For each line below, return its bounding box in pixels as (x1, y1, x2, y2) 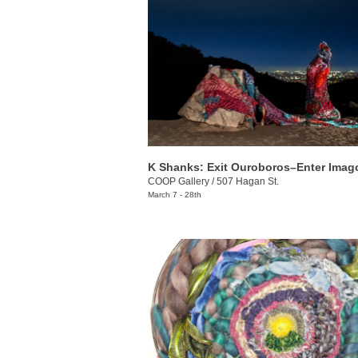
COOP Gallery (148, 176, 209, 188)
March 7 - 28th (148, 190, 201, 200)
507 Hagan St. (217, 176, 279, 188)
